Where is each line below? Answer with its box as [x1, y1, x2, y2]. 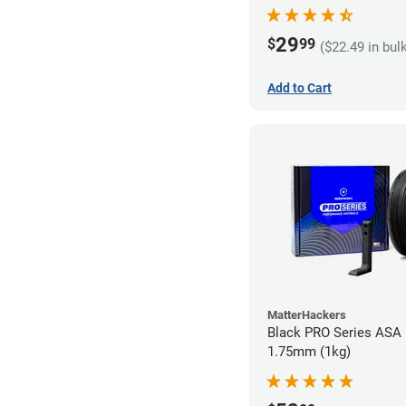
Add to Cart [267, 80, 332, 95]
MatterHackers [267, 307, 346, 322]
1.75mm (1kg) [267, 343, 351, 360]
